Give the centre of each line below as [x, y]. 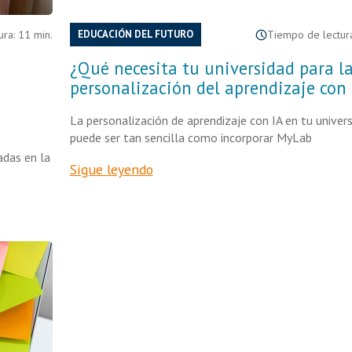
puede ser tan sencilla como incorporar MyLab [191, 137]
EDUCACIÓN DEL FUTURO [135, 34]
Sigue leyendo [111, 169]
